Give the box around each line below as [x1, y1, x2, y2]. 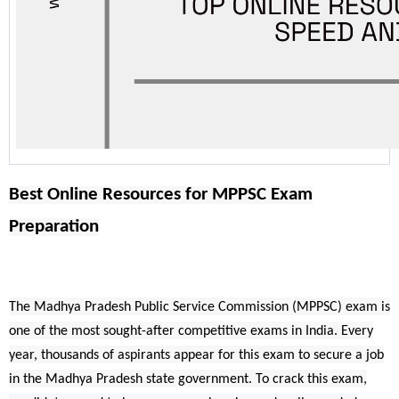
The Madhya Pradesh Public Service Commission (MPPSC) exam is [9, 299, 390, 314]
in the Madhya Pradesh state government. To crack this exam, [9, 371, 367, 387]
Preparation [9, 216, 99, 236]
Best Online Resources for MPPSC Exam [9, 184, 313, 204]
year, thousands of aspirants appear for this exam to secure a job [9, 347, 384, 362]
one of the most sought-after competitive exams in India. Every [9, 323, 373, 338]
